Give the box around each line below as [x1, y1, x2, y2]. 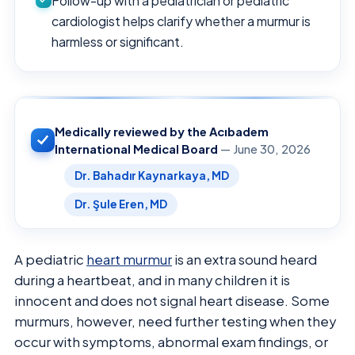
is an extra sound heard [172, 250, 317, 268]
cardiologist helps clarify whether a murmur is [52, 12, 311, 29]
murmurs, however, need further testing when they [14, 312, 336, 330]
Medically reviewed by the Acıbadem [55, 124, 269, 139]
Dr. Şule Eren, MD [74, 197, 167, 211]
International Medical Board [55, 141, 218, 156]
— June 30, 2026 [218, 141, 311, 156]
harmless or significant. [52, 32, 184, 50]
